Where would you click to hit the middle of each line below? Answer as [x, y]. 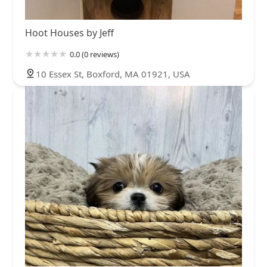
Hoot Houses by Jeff [69, 32]
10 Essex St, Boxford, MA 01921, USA [113, 74]
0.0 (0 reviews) [94, 54]
